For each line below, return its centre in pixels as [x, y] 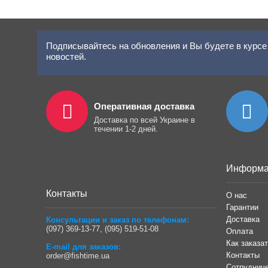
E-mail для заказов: [83, 247]
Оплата [239, 232]
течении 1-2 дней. [126, 129]
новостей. [66, 57]
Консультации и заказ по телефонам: [118, 220]
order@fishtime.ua [78, 256]
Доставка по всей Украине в [144, 120]
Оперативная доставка [144, 106]
